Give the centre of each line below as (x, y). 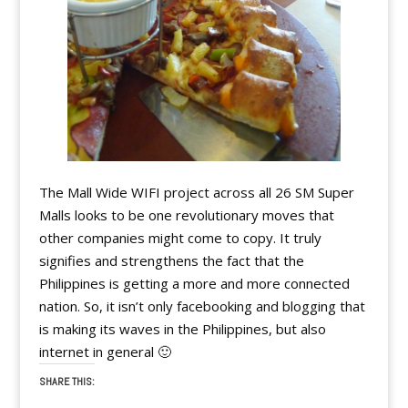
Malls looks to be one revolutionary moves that (186, 215)
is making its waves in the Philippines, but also (182, 329)
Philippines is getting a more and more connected (194, 284)
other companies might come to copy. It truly (180, 238)
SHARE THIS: (66, 382)
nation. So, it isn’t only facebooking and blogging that (202, 306)
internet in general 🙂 (105, 352)
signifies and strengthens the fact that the (171, 261)
